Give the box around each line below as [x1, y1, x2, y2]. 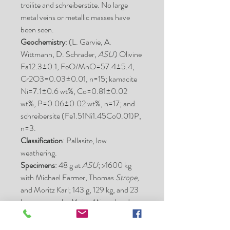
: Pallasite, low [63, 135, 107, 146]
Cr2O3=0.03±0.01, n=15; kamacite [21, 73, 137, 85]
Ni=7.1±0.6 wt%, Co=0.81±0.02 [21, 85, 127, 97]
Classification [21, 135, 63, 146]
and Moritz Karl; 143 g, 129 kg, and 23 [21, 184, 139, 196]
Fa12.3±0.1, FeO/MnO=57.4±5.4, [21, 61, 135, 72]
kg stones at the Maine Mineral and [21, 196, 130, 208]
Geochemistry [21, 36, 65, 48]
